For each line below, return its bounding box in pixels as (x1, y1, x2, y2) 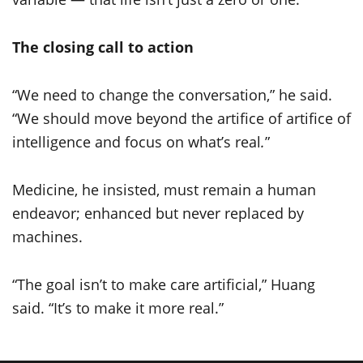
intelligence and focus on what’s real (12, 132, 261, 152)
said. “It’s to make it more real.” (12, 298, 224, 318)
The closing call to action (12, 37, 194, 58)
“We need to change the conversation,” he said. (12, 85, 332, 105)
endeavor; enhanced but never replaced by (12, 203, 304, 224)
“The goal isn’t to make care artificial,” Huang (12, 275, 315, 295)
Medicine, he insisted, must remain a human (12, 180, 316, 200)
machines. (12, 227, 83, 247)
